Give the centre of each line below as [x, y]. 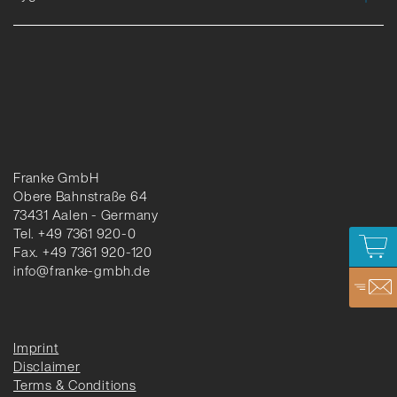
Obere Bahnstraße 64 [81, 195]
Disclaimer [47, 366]
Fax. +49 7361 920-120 [83, 251]
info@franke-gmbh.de [82, 270]
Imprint [36, 347]
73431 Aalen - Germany [86, 214]
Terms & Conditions [75, 384]
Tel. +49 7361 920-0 [75, 233]
